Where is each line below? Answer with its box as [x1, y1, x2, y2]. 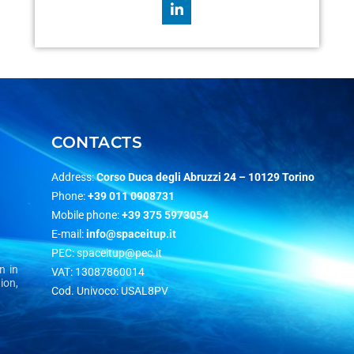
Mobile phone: [51, 209, 122, 222]
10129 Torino [248, 171, 315, 184]
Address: [51, 171, 97, 184]
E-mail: [51, 228, 87, 241]
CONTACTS [51, 133, 143, 153]
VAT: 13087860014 [51, 265, 145, 279]
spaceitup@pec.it [77, 247, 163, 260]
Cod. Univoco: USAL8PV [51, 284, 169, 298]
